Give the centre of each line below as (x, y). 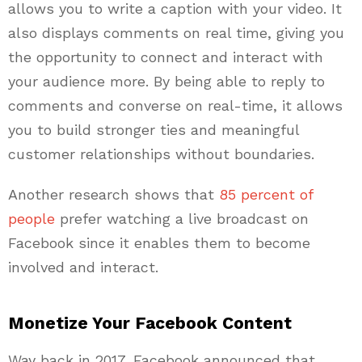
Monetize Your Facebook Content (150, 323)
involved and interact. (83, 267)
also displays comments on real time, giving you (176, 33)
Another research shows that (114, 195)
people (32, 219)
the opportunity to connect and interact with (166, 57)
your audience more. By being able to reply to (166, 82)
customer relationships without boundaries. (161, 154)
